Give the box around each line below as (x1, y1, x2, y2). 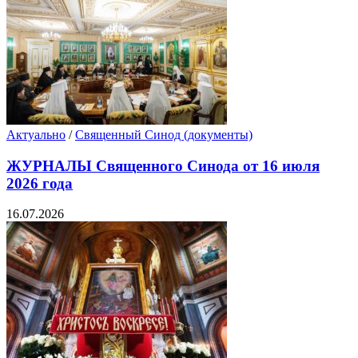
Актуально (6, 127, 66, 141)
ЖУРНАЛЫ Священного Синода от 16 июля (6, 157, 320, 174)
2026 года (6, 174, 73, 192)
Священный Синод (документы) (75, 127, 253, 141)
